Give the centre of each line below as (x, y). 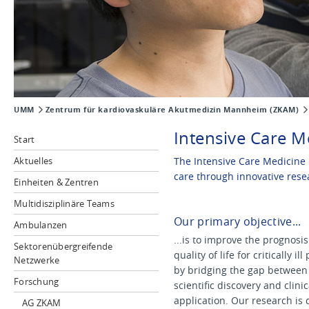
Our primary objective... (238, 222)
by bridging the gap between (241, 270)
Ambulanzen (41, 225)
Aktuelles (33, 161)
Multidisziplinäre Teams (64, 203)
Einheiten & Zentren (56, 182)
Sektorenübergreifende (63, 246)
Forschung (37, 281)
